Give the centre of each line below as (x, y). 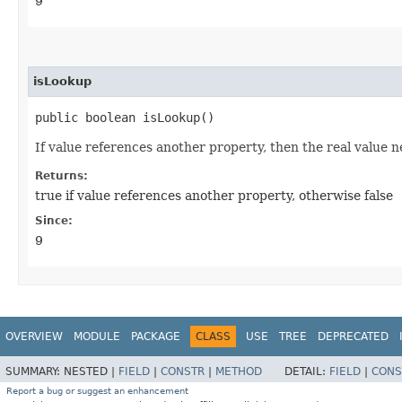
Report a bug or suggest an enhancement (97, 390)
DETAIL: (307, 371)
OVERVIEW (34, 337)
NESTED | (91, 371)
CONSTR (183, 371)
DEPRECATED (353, 337)
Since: (54, 221)
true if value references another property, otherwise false (214, 196)
